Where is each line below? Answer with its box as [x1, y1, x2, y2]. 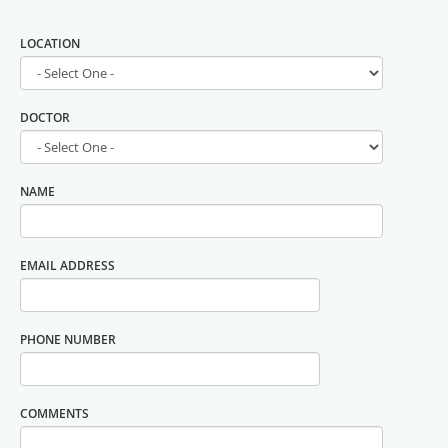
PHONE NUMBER [20, 330, 116, 348]
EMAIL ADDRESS [20, 256, 115, 274]
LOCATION [20, 34, 80, 52]
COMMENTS [20, 404, 89, 422]
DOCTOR [20, 108, 70, 126]
